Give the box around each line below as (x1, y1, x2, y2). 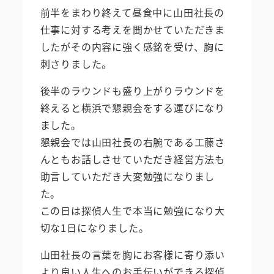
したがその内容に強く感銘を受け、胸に (40, 39, 224, 54)
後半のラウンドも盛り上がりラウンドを (40, 83, 225, 98)
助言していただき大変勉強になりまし (40, 168, 215, 183)
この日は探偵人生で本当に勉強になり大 (40, 202, 225, 218)
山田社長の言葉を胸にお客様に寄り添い (40, 246, 225, 262)
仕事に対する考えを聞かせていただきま (40, 21, 225, 37)
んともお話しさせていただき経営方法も (40, 151, 225, 166)
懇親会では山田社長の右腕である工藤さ (40, 134, 225, 149)
